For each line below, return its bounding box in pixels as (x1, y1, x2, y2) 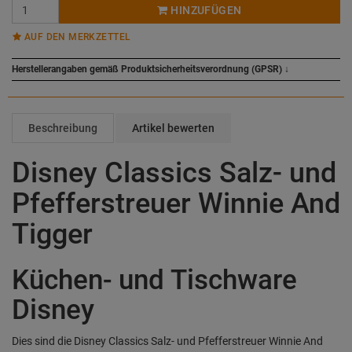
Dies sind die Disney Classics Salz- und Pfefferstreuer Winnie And (12, 335, 323, 347)
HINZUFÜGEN (167, 4, 242, 16)
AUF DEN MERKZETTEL (21, 31, 131, 42)
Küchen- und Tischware (12, 264, 297, 296)
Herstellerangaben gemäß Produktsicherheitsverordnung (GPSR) (12, 64, 282, 75)
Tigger (12, 218, 93, 251)
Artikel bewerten (132, 122, 214, 134)
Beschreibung (28, 122, 97, 134)
